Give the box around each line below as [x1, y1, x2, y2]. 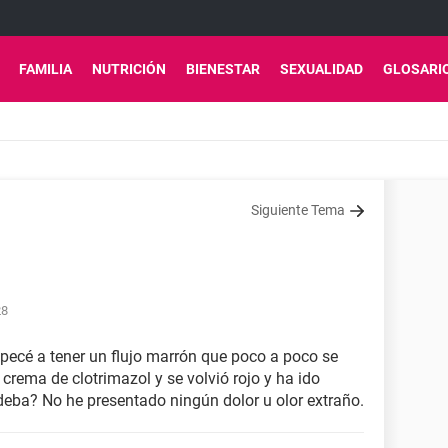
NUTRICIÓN [92, 61, 166, 77]
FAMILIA [19, 61, 72, 77]
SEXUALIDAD [280, 61, 363, 77]
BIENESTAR [186, 61, 260, 77]
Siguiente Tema [251, 202, 345, 218]
